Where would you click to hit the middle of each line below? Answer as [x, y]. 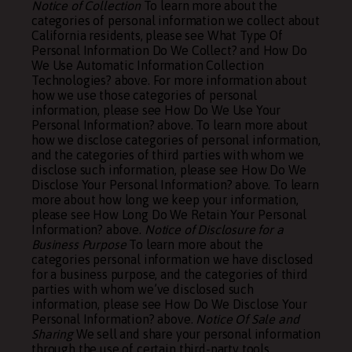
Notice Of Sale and [247, 319]
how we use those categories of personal [144, 95]
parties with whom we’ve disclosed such [143, 289]
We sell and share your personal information [196, 334]
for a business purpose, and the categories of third [170, 274]
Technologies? [71, 80]
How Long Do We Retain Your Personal [200, 214]
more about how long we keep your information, [165, 200]
